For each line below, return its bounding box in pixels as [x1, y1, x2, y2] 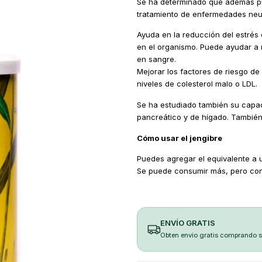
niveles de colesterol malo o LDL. [136, 79, 257, 89]
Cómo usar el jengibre [136, 133, 222, 143]
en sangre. [136, 54, 176, 64]
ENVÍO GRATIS [160, 218, 215, 227]
